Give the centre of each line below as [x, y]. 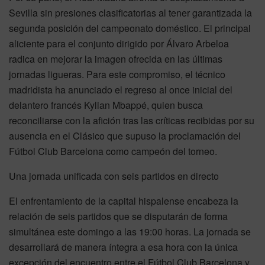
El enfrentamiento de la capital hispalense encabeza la [124, 201]
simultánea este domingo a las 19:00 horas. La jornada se [130, 231]
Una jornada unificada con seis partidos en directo [114, 176]
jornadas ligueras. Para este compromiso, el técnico [117, 74]
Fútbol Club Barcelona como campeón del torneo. [113, 151]
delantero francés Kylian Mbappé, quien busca [106, 105]
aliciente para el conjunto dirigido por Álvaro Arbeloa [119, 43]
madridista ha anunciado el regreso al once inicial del [121, 89]
